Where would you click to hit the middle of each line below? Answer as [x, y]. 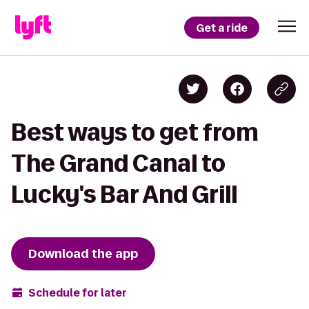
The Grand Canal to [118, 163]
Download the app [83, 254]
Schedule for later [78, 292]
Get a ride [222, 28]
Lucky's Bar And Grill [124, 194]
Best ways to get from [135, 132]
